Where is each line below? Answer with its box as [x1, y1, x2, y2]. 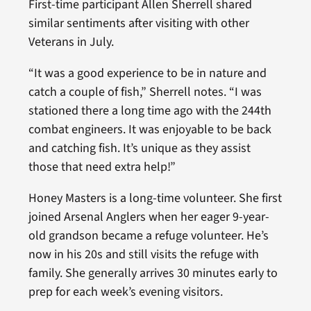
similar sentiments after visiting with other [28, 15, 249, 33]
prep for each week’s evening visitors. [28, 283, 223, 301]
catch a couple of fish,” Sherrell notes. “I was [28, 83, 262, 101]
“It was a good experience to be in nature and [28, 65, 267, 83]
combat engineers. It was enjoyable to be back [28, 121, 271, 139]
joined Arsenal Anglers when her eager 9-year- [28, 208, 269, 226]
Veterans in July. [28, 33, 114, 51]
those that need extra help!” [28, 158, 176, 176]
